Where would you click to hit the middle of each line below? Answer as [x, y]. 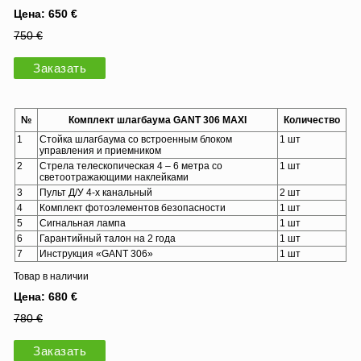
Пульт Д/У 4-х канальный [96, 192]
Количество [312, 120]
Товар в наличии [51, 276]
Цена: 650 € [46, 13]
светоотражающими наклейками [114, 177]
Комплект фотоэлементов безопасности [133, 207]
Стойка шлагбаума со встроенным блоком [136, 139]
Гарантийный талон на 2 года [108, 238]
